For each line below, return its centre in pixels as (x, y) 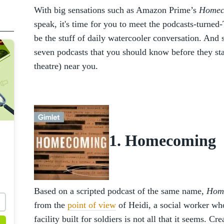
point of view (92, 205)
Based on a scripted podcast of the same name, (120, 191)
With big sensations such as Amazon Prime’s (116, 10)
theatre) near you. (66, 66)
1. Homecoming (162, 141)
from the (51, 205)
